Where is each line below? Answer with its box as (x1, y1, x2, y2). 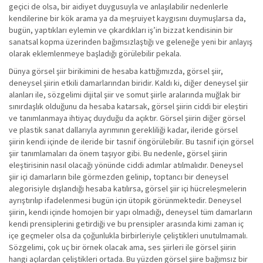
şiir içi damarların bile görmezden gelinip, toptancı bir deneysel (9, 171, 228, 182)
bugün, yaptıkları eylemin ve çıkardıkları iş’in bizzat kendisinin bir (9, 25, 233, 35)
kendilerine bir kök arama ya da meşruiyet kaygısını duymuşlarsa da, (9, 13, 246, 23)
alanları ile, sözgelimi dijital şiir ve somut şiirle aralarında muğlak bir (9, 89, 241, 100)
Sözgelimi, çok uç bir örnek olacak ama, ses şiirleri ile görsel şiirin (9, 242, 236, 252)
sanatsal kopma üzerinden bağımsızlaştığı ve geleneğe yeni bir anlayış (9, 36, 252, 47)
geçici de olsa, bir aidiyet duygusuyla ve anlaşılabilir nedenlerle (9, 1, 228, 12)
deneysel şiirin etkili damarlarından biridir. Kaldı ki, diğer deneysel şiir (9, 77, 248, 88)
